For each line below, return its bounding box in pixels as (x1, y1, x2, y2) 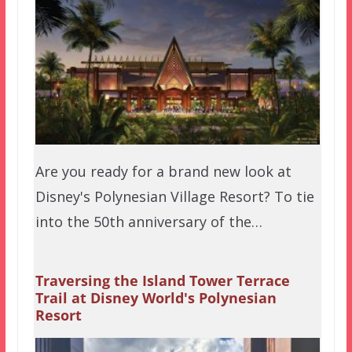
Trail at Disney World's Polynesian (35, 288, 277, 308)
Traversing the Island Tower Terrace (35, 271, 290, 291)
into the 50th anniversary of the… (35, 212, 262, 232)
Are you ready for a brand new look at (35, 162, 291, 181)
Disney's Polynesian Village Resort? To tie (35, 187, 314, 207)
